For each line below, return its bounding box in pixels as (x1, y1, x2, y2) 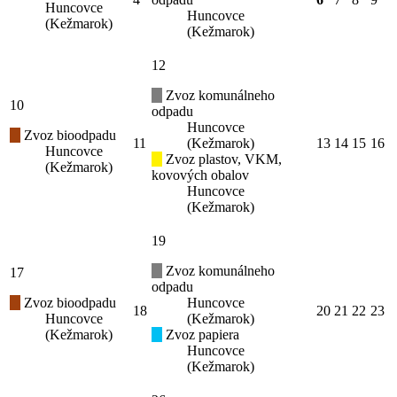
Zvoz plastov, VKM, (162, 152, 282, 167)
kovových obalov (152, 167, 249, 183)
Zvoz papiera (162, 327, 239, 342)
